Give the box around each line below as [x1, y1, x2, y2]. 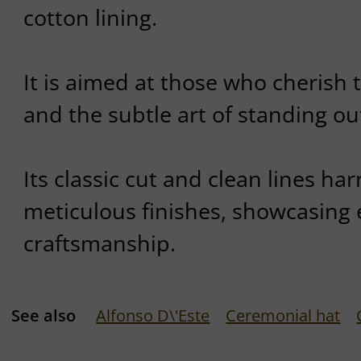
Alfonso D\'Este [96, 304, 210, 326]
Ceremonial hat [226, 304, 341, 326]
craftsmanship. [23, 228, 176, 259]
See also [11, 304, 77, 326]
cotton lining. [23, 2, 157, 33]
